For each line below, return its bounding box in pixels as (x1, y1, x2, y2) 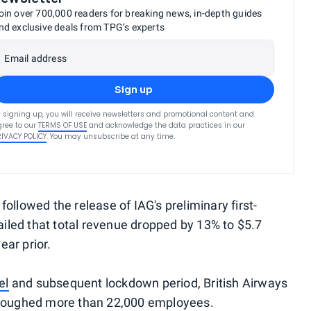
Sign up (114, 83, 153, 96)
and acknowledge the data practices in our (89, 120, 246, 131)
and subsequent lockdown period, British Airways (8, 276, 288, 290)
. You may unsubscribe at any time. (47, 131, 176, 142)
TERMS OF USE (38, 120, 87, 131)
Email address (4, 53, 67, 64)
